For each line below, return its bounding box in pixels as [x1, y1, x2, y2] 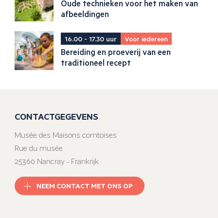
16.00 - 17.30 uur [65, 34, 117, 43]
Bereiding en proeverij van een [61, 46, 171, 58]
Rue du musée [15, 144, 63, 153]
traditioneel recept [61, 57, 131, 69]
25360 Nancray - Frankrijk [15, 157, 99, 166]
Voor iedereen [125, 34, 168, 43]
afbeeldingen [61, 8, 109, 20]
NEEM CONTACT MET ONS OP [36, 181, 133, 191]
